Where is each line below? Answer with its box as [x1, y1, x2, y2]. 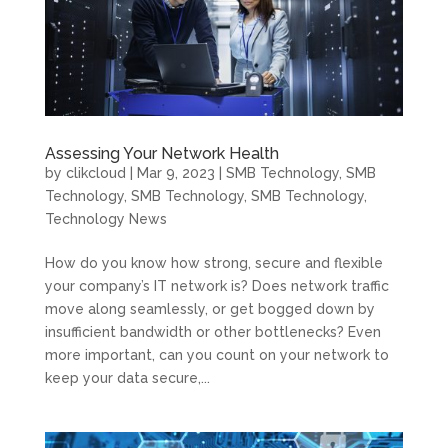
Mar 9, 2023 [136, 165, 215, 182]
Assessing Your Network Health [44, 144, 279, 164]
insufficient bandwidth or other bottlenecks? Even [44, 324, 381, 341]
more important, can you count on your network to [44, 347, 389, 364]
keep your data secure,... [44, 370, 210, 387]
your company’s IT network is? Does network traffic [44, 278, 389, 295]
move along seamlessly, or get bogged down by [44, 301, 375, 318]
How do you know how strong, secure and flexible [44, 255, 383, 272]
